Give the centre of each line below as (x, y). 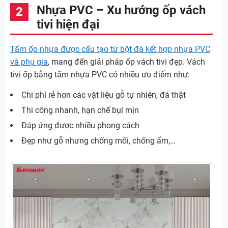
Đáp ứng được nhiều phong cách (80, 126)
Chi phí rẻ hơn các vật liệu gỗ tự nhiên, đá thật (104, 95)
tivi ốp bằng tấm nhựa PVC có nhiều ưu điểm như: (100, 75)
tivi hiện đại (68, 25)
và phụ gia (29, 62)
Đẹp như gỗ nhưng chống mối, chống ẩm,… (98, 141)
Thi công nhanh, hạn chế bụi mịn (80, 110)
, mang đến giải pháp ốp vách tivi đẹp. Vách (126, 62)
